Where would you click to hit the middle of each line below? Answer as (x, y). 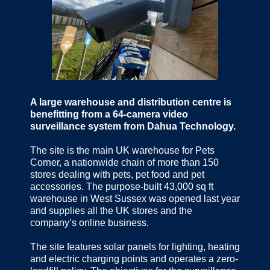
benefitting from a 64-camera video (109, 115)
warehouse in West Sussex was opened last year (135, 199)
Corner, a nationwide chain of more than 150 (124, 163)
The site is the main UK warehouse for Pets (122, 151)
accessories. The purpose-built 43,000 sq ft (122, 187)
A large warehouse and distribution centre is (131, 102)
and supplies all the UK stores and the (111, 211)
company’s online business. (91, 223)
